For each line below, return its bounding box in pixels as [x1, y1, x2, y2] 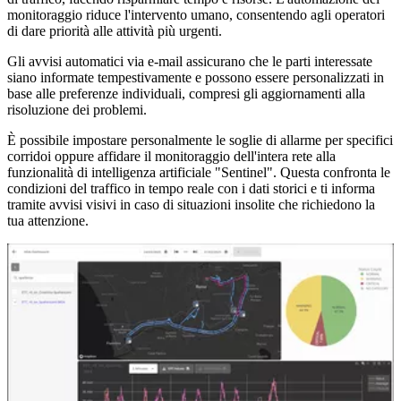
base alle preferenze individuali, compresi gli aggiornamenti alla [7, 85, 365, 101]
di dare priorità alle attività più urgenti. [7, 22, 222, 38]
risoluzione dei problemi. [7, 101, 147, 117]
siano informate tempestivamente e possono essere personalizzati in [7, 69, 384, 85]
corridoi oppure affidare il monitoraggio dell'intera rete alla [7, 148, 336, 164]
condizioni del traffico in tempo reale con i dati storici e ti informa [7, 180, 375, 196]
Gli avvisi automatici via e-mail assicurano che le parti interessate [7, 53, 372, 69]
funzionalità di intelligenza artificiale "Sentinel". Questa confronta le [7, 164, 390, 180]
